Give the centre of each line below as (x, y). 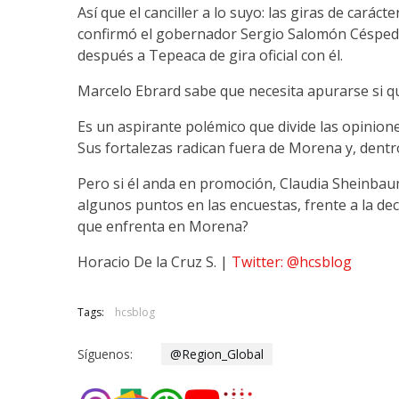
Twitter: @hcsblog (292, 262)
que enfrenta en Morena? (163, 227)
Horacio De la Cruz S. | (155, 262)
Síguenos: (105, 354)
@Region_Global (217, 354)
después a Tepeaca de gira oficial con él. (210, 56)
